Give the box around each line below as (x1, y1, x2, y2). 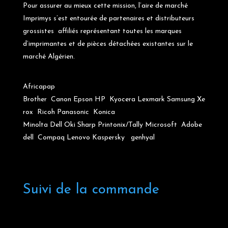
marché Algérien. (22, 53, 75, 61)
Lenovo (66, 134, 90, 142)
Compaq (37, 134, 65, 142)
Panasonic (56, 108, 89, 117)
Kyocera (109, 96, 135, 104)
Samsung (166, 96, 195, 104)
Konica (91, 108, 115, 117)
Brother (22, 96, 49, 104)
